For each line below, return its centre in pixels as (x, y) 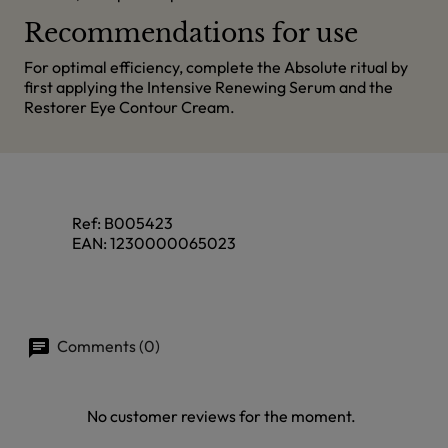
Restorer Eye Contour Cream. (129, 107)
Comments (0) (107, 346)
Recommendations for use (191, 33)
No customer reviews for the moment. (221, 416)
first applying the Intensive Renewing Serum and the (208, 87)
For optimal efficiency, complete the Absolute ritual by (216, 67)
